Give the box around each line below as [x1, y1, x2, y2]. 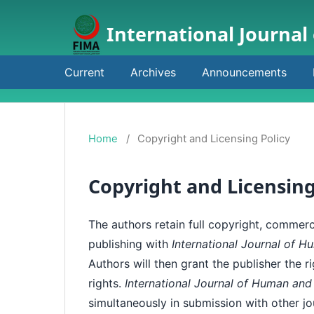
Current [64, 64, 104, 79]
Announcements [202, 64, 287, 79]
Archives [130, 64, 176, 79]
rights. [88, 276, 125, 291]
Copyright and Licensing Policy [137, 132, 291, 146]
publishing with [88, 237, 172, 252]
